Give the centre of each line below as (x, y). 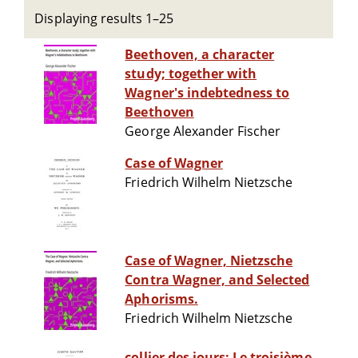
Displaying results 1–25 (104, 18)
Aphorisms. (161, 299)
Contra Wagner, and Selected (217, 280)
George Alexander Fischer (203, 131)
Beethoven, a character (200, 55)
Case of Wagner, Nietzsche (209, 261)
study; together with (191, 74)
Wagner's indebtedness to (207, 93)
